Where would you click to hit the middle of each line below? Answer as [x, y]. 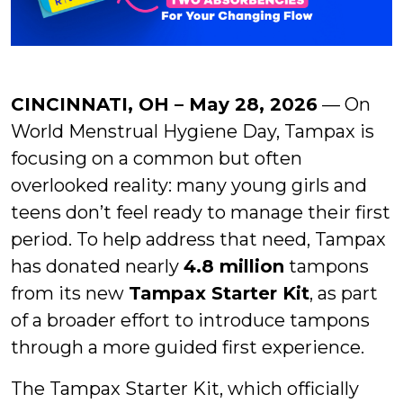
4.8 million [234, 266]
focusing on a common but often [157, 158]
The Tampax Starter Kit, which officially [185, 388]
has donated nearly [97, 266]
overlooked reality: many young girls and [189, 185]
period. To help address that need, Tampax [198, 239]
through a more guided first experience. [188, 347]
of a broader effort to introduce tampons [190, 320]
